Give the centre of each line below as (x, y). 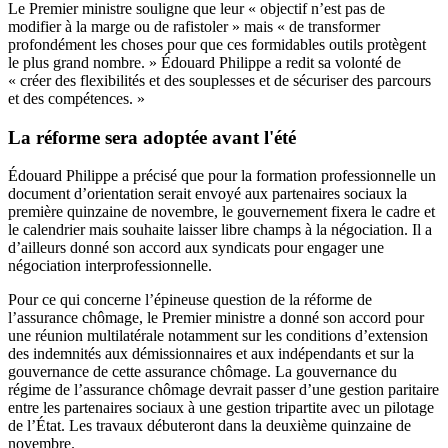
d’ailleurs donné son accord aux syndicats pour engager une (196, 248)
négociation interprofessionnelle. (110, 266)
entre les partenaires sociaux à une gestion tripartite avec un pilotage (221, 408)
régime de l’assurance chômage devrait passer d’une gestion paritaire (223, 390)
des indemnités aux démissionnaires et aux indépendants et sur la (211, 354)
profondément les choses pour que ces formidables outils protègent (217, 44)
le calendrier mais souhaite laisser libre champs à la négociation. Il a (220, 230)
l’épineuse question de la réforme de (258, 300)
